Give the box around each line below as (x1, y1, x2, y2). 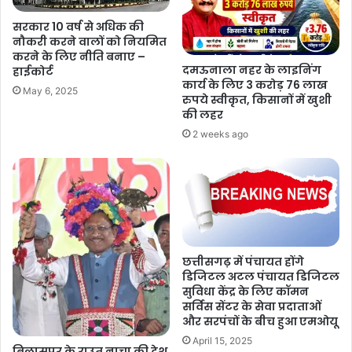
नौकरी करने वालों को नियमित (13, 33, 167, 49)
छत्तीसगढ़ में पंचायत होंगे (182, 253, 304, 269)
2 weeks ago (192, 128, 248, 141)
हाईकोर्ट (13, 63, 53, 79)
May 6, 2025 (23, 84, 78, 97)
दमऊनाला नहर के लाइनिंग (182, 62, 321, 79)
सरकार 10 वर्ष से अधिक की (13, 18, 144, 35)
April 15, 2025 (192, 334, 252, 346)
